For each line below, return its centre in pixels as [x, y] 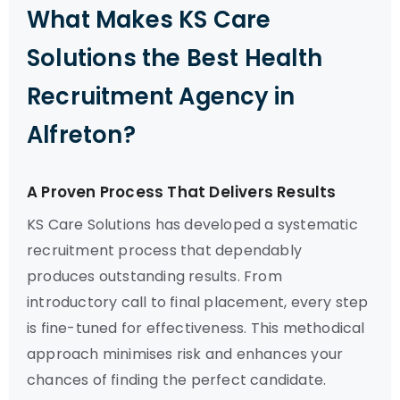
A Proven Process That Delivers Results [182, 192]
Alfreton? [81, 135]
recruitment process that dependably [164, 250]
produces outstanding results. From [154, 276]
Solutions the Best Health [175, 58]
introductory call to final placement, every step [198, 302]
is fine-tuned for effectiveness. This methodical [196, 328]
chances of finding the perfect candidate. [177, 380]
